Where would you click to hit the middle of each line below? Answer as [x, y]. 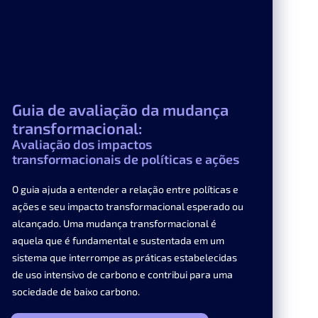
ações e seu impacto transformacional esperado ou [128, 207]
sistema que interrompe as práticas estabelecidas [125, 258]
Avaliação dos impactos [82, 144]
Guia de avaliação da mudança [121, 110]
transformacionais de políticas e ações [126, 159]
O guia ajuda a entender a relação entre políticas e [126, 190]
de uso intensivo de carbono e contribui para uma [123, 275]
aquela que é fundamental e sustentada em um [119, 241]
